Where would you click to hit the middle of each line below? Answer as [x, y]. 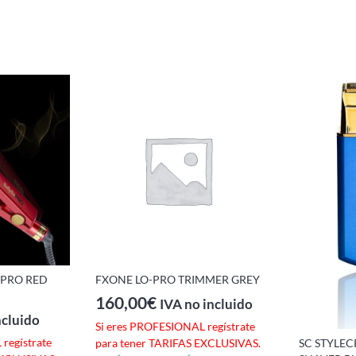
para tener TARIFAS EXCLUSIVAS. [178, 343]
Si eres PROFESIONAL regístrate [175, 327]
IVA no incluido [206, 305]
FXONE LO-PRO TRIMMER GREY [178, 279]
